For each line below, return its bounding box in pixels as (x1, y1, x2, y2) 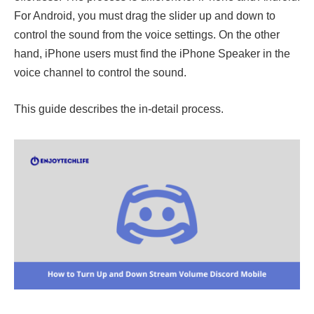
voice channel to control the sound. (14, 67, 186, 79)
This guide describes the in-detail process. (14, 102, 224, 115)
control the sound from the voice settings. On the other (14, 29, 280, 41)
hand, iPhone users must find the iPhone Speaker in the (14, 48, 290, 60)
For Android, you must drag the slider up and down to (14, 10, 275, 22)
